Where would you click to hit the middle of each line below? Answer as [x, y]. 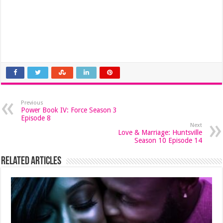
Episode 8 [36, 118]
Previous [32, 103]
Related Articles [31, 162]
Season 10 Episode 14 [168, 140]
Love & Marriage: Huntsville [160, 132]
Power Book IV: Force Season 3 [69, 110]
